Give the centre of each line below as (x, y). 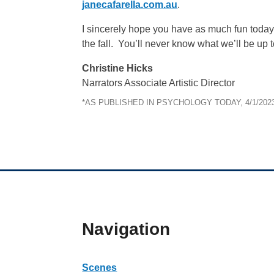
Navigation (126, 229)
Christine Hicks (118, 68)
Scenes (100, 267)
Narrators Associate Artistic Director (159, 83)
